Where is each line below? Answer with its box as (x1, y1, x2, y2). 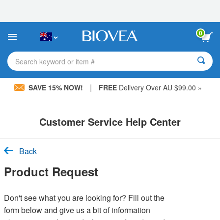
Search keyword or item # (15, 56, 95, 66)
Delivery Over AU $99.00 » (116, 82, 202, 92)
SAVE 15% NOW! (26, 82, 85, 92)
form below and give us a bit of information (4, 204, 150, 216)
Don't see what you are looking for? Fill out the (4, 192, 165, 203)
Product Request (4, 163, 98, 180)
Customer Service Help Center (39, 114, 181, 129)
